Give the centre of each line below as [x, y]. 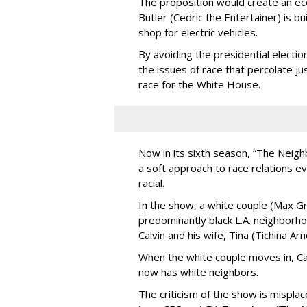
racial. [151, 183]
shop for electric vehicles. [198, 32]
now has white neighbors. [198, 272]
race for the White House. [199, 84]
